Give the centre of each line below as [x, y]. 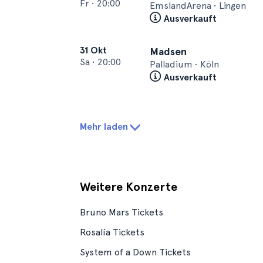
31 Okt [93, 50]
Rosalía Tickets [112, 232]
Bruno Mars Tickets [122, 212]
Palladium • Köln [184, 64]
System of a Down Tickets [135, 252]
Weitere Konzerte [129, 187]
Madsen [168, 51]
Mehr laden [104, 127]
